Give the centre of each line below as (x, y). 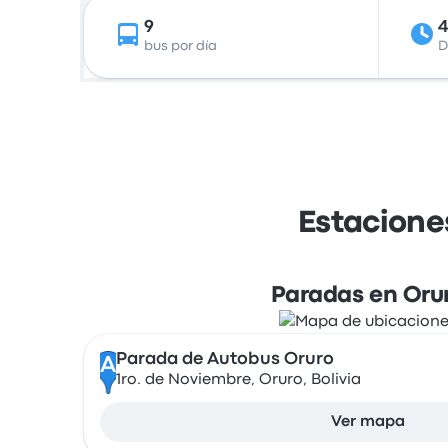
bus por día (180, 46)
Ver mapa (368, 422)
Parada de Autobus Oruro (224, 359)
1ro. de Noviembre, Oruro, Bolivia (238, 380)
